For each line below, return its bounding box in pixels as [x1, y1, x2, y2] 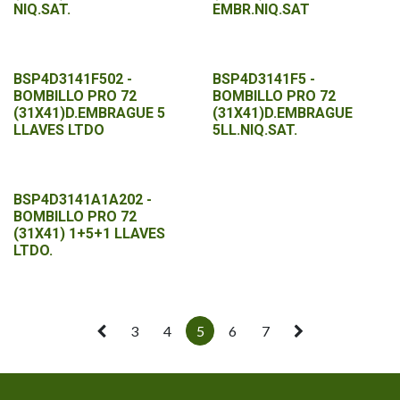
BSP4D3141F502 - [13, 71, 132, 87]
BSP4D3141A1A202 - [13, 191, 152, 208]
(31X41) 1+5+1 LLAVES [13, 225, 165, 242]
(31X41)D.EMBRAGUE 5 [13, 104, 165, 121]
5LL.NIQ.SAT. [212, 121, 297, 138]
